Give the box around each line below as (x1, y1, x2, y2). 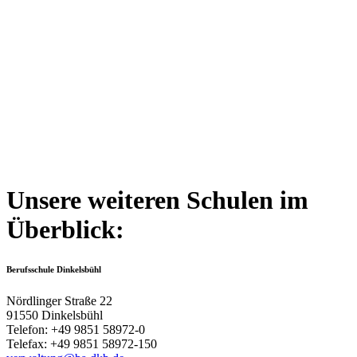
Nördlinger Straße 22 (6, 294, 112, 308)
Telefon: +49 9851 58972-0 (6, 323, 145, 336)
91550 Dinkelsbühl (6, 308, 103, 322)
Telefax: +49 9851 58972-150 (6, 337, 157, 351)
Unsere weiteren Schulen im (6, 186, 308, 215)
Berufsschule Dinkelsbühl (6, 265, 101, 275)
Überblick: (6, 215, 124, 245)
